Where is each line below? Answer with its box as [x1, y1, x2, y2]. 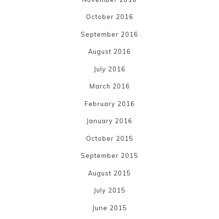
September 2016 [81, 30, 138, 38]
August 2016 [88, 47, 131, 56]
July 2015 [93, 186, 126, 195]
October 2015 [86, 134, 133, 142]
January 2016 [87, 117, 132, 125]
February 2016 [84, 99, 135, 108]
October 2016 [86, 13, 133, 21]
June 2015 [92, 203, 127, 212]
